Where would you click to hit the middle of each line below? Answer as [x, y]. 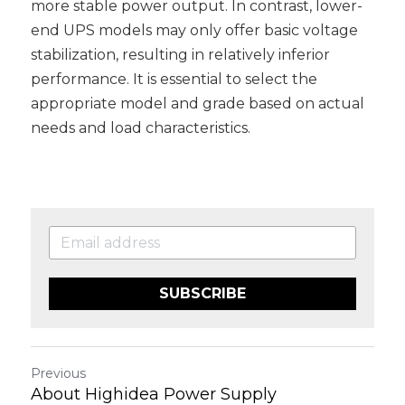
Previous [58, 373]
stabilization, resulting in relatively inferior [180, 55]
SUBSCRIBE [202, 293]
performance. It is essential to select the [174, 79]
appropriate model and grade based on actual [198, 104]
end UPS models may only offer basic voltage [194, 30]
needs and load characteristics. [141, 128]
